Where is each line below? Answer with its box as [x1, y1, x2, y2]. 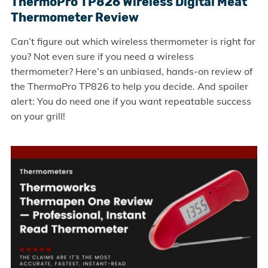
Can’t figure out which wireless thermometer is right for [10, 35, 255, 47]
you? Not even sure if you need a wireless [10, 50, 194, 62]
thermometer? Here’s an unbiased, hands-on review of [10, 65, 252, 77]
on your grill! [10, 109, 65, 122]
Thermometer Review [10, 10, 139, 25]
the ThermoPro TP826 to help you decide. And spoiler [10, 80, 248, 92]
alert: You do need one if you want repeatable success [10, 95, 251, 107]
